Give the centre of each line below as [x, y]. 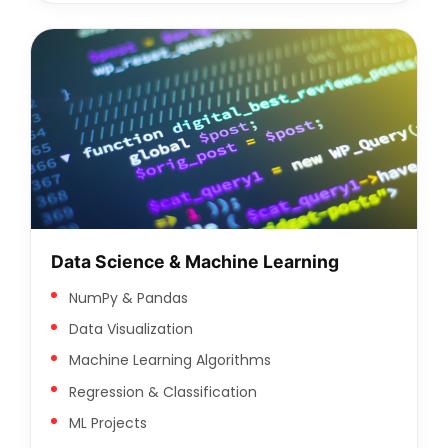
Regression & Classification [162, 391]
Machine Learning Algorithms [169, 360]
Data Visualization [130, 329]
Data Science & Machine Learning [195, 261]
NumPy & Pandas [128, 297]
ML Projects [107, 423]
